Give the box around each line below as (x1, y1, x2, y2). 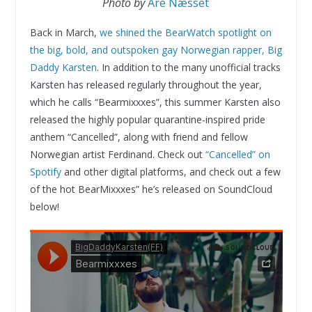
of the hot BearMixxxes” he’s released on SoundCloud (29, 182, 272, 196)
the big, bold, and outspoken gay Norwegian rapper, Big (29, 43, 282, 57)
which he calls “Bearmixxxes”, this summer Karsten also (29, 95, 281, 109)
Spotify (29, 165, 61, 179)
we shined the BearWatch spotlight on (99, 26, 272, 40)
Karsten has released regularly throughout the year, (29, 78, 262, 92)
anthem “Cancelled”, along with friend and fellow (29, 130, 248, 144)
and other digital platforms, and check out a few (61, 165, 281, 179)
